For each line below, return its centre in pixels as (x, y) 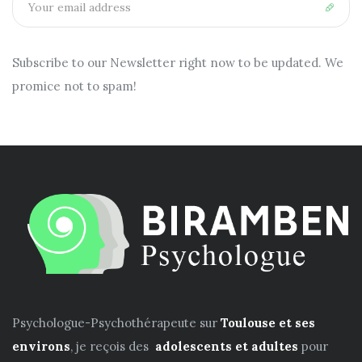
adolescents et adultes (225, 347)
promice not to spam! (74, 86)
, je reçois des (111, 347)
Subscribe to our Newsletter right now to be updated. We (178, 62)
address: (39, 22)
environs (41, 347)
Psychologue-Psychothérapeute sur (116, 323)
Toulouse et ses (268, 323)
